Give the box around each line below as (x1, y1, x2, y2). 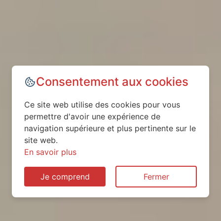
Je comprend (40, 172, 90, 182)
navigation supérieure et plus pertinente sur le (24, 123, 196, 133)
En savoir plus (24, 147, 76, 157)
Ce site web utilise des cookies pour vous (24, 100, 180, 110)
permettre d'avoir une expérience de (24, 111, 160, 121)
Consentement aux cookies (36, 74, 188, 89)
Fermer (143, 172, 169, 182)
